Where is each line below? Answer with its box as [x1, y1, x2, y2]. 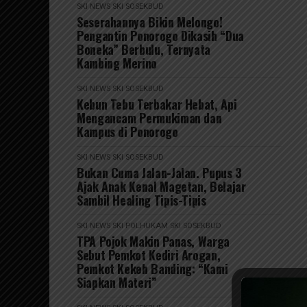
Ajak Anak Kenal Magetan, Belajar [77, 177, 246, 196]
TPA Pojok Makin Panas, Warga [77, 232, 230, 251]
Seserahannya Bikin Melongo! [77, 13, 223, 32]
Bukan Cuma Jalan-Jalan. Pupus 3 [77, 164, 242, 182]
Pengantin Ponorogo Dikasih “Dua [77, 27, 244, 45]
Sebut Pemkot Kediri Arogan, [77, 246, 221, 265]
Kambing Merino [77, 54, 157, 73]
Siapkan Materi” [77, 273, 157, 292]
